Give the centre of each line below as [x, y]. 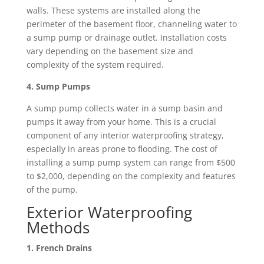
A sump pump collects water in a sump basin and [124, 108]
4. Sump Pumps [58, 86]
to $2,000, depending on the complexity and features [131, 176]
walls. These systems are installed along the [113, 10]
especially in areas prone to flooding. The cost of [122, 148]
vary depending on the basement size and [110, 51]
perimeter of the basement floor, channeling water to [131, 24]
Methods [58, 227]
